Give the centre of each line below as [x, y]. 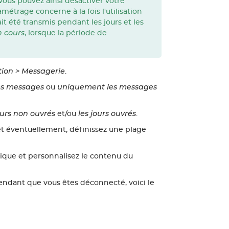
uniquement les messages [107, 87]
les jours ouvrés [107, 114]
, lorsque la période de [65, 33]
